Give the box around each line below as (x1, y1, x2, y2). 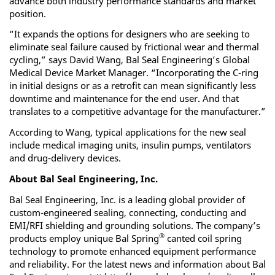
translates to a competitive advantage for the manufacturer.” (9, 105, 266, 118)
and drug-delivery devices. (9, 152, 121, 165)
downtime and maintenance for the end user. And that (9, 92, 239, 105)
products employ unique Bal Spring (9, 231, 159, 244)
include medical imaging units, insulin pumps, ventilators (9, 139, 251, 152)
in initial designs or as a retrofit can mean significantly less (9, 79, 256, 92)
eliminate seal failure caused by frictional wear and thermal (9, 41, 259, 53)
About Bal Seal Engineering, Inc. (9, 172, 158, 185)
